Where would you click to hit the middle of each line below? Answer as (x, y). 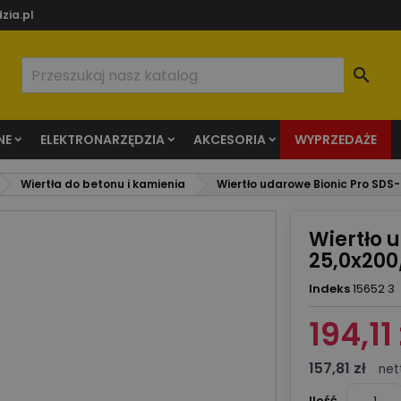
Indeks (329, 289)
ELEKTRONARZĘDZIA (102, 140)
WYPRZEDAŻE (336, 140)
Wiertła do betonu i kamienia (103, 184)
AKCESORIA (230, 140)
